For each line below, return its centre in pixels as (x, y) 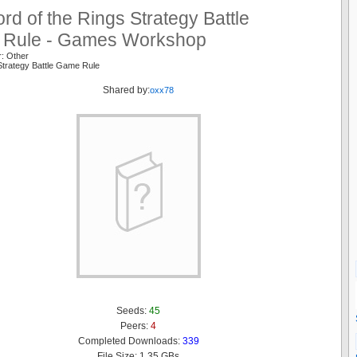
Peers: (135, 326)
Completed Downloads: (130, 341)
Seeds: (133, 310)
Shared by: (126, 90)
